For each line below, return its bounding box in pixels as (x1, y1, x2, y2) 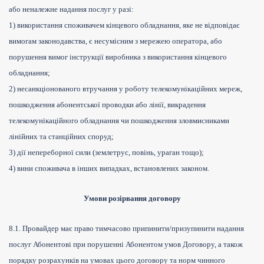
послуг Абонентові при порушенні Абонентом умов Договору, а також (9, 240, 243, 249)
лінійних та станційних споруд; (9, 132, 114, 141)
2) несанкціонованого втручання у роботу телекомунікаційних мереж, (9, 84, 242, 94)
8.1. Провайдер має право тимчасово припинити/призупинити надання (9, 224, 244, 233)
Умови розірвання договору (83, 194, 181, 203)
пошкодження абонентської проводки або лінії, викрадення (9, 100, 206, 110)
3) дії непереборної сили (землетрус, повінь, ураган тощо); (9, 148, 204, 157)
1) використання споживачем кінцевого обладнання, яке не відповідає (9, 21, 240, 30)
